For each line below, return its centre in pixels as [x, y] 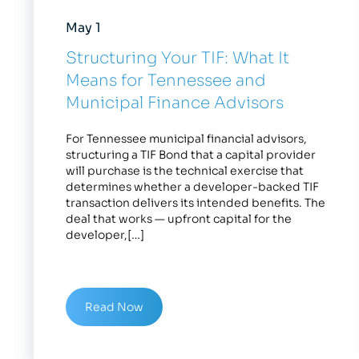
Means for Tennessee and [166, 80]
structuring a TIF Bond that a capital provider [191, 154]
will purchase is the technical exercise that [185, 170]
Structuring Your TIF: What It [177, 58]
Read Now [114, 307]
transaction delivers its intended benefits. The [196, 202]
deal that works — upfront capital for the [179, 218]
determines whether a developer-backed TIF [192, 186]
